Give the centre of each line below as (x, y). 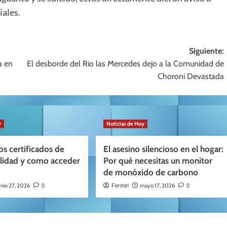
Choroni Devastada (191, 77)
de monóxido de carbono (150, 173)
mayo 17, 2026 (157, 186)
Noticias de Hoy (125, 124)
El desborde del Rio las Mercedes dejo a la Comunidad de (125, 64)
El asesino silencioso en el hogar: (163, 149)
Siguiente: (206, 51)
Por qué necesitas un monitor (158, 161)
